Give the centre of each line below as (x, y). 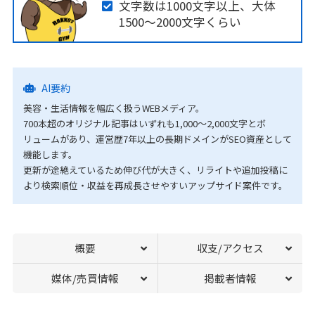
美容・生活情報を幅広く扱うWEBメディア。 (114, 108)
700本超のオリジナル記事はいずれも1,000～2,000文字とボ (144, 124)
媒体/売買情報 (85, 278)
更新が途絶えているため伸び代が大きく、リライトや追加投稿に (155, 170)
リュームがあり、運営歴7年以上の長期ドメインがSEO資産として (157, 139)
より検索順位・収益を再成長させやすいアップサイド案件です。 (155, 186)
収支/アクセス (231, 248)
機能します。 (50, 155)
